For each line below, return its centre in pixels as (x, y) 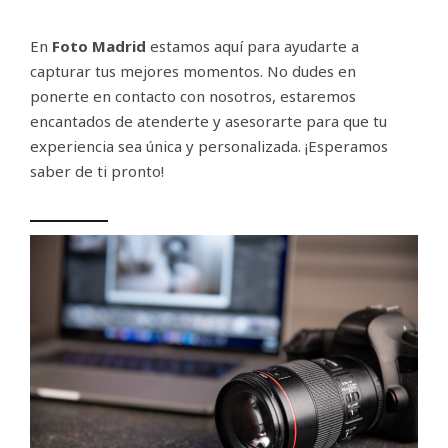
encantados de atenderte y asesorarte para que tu (208, 121)
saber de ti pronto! (97, 171)
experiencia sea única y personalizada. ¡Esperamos (209, 146)
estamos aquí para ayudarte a (252, 46)
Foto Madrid (99, 46)
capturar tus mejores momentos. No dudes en (193, 71)
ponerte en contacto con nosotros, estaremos (193, 96)
